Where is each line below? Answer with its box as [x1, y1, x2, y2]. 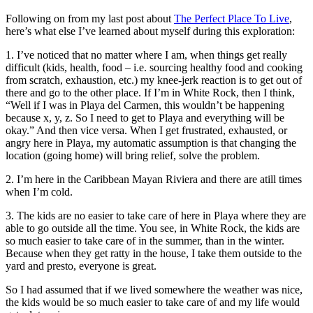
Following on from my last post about [6, 13, 174, 25]
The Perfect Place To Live [174, 13, 289, 25]
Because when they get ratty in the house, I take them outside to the [6, 247, 302, 260]
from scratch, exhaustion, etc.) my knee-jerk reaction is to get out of [6, 74, 302, 87]
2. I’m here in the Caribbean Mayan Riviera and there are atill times [6, 173, 302, 186]
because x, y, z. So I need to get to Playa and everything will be [6, 112, 284, 124]
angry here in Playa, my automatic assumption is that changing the [6, 137, 296, 150]
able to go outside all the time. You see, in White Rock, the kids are [6, 222, 300, 235]
